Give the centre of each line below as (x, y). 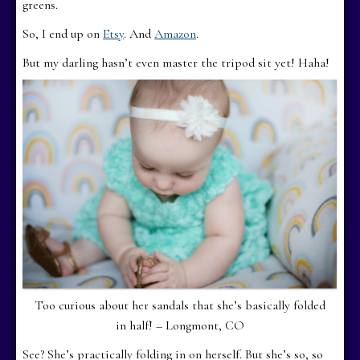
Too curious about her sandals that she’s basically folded (180, 305)
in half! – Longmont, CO (180, 325)
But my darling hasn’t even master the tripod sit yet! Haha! (176, 62)
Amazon (176, 33)
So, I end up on (63, 33)
